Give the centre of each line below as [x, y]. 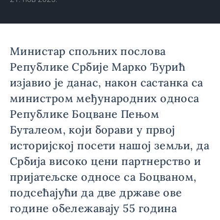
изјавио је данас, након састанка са [107, 82]
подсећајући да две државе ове [96, 192]
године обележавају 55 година [94, 208]
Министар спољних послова [88, 51]
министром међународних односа [105, 98]
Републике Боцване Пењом [85, 114]
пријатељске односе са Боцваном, [103, 177]
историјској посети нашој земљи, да [110, 145]
